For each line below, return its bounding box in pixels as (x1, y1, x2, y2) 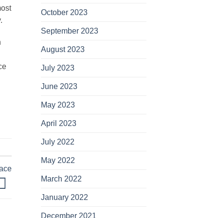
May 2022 (40, 156, 75, 165)
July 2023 (40, 64, 74, 73)
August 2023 (40, 45, 85, 54)
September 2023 (40, 27, 98, 36)
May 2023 (40, 101, 75, 109)
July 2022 (40, 138, 74, 146)
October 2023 (40, 8, 88, 17)
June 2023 (40, 82, 77, 91)
